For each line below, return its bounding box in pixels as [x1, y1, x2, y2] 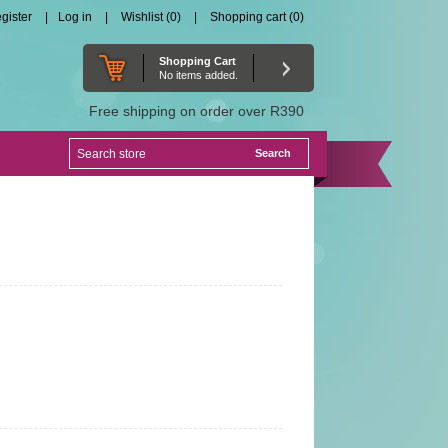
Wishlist [120, 10, 163, 24]
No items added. [158, 69, 238, 81]
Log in [57, 10, 92, 24]
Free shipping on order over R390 [88, 103, 304, 119]
